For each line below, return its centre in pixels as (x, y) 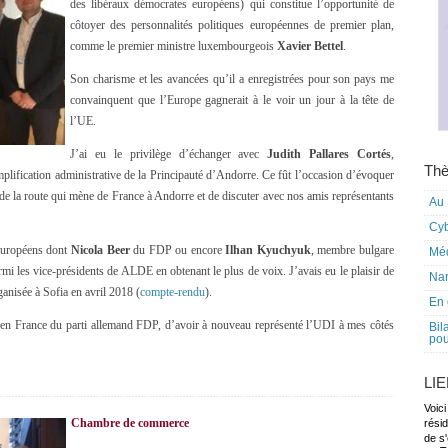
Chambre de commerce (130, 423)
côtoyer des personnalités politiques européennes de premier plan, (232, 25)
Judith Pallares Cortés (329, 154)
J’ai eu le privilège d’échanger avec (169, 154)
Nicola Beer (100, 250)
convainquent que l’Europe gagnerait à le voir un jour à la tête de (232, 100)
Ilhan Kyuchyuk (268, 250)
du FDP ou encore (177, 250)
